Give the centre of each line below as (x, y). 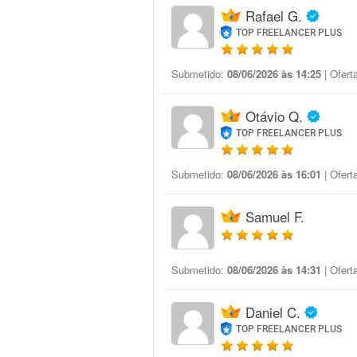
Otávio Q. (274, 116)
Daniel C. (273, 312)
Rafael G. (274, 16)
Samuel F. (275, 216)
